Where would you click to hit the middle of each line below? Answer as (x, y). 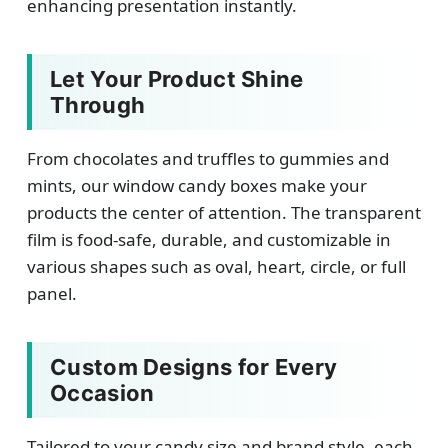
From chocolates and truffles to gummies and (208, 158)
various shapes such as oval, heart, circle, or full (216, 266)
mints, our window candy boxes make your (197, 185)
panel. (52, 293)
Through (98, 105)
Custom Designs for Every (194, 367)
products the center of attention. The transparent (224, 212)
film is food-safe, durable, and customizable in (209, 239)
